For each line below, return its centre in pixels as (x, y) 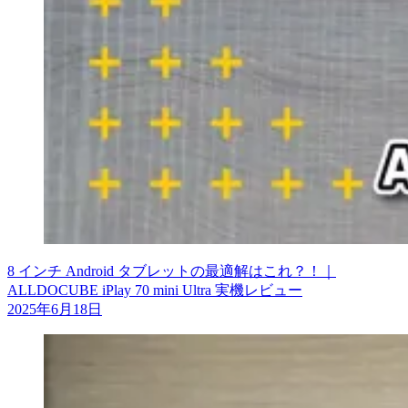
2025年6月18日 (55, 310)
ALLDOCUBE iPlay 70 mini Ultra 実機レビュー (155, 291)
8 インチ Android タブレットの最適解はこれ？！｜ (172, 271)
